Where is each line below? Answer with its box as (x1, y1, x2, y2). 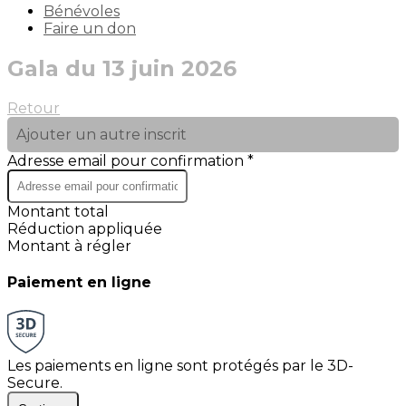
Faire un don (43, 20, 136, 37)
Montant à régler (7, 237, 131, 255)
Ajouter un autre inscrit (16, 125, 187, 143)
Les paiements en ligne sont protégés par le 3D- (7, 357, 353, 375)
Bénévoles (43, 3, 120, 20)
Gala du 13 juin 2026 (7, 54, 237, 82)
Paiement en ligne (7, 274, 151, 292)
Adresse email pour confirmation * (7, 151, 254, 169)
